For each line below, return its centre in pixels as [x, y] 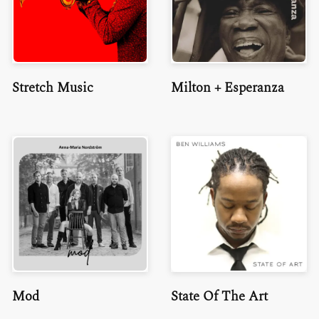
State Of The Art [219, 296]
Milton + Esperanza [228, 88]
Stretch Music [52, 88]
